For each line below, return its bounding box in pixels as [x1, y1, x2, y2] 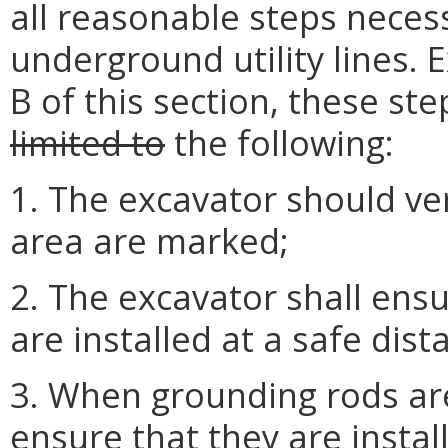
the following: [165, 119, 394, 167]
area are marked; [10, 217, 289, 265]
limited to [10, 119, 165, 167]
